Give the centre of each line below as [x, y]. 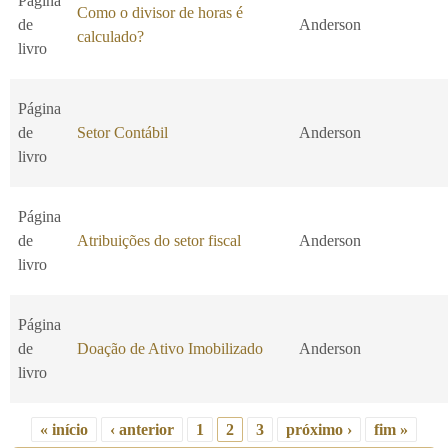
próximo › [319, 430]
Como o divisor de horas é [160, 13]
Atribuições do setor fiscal [159, 241]
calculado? [110, 37]
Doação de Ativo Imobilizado [170, 349]
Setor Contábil [122, 133]
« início [64, 430]
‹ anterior [142, 430]
